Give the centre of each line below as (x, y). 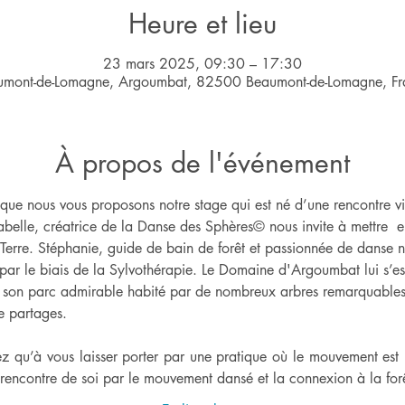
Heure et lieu (202, 24)
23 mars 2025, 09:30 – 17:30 (202, 64)
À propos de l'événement (202, 163)
